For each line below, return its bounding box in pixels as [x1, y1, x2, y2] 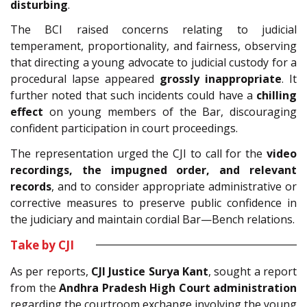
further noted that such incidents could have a [10, 88, 256, 103]
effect [10, 104, 43, 120]
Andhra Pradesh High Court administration [59, 280, 297, 295]
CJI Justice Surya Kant [91, 263, 208, 279]
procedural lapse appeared [10, 71, 160, 87]
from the [10, 280, 59, 295]
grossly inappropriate [160, 71, 282, 87]
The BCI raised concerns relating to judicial [10, 22, 297, 38]
